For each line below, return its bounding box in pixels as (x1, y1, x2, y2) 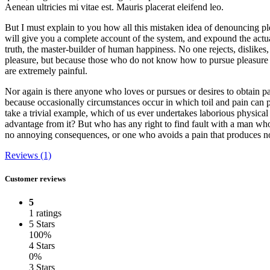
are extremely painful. (5, 65, 87, 76)
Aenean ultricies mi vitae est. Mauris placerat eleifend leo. (5, 1, 224, 12)
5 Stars (29, 219, 55, 230)
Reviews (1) (5, 149, 51, 160)
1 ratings (29, 208, 61, 219)
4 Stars (29, 240, 55, 251)
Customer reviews (5, 174, 66, 184)
